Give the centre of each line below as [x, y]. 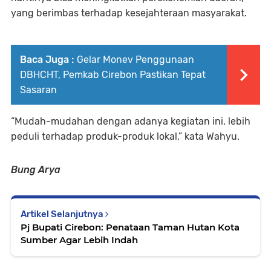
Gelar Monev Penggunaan [135, 60]
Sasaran [38, 90]
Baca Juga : [47, 60]
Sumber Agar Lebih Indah [79, 240]
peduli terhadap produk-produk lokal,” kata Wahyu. [126, 137]
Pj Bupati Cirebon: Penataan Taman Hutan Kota [130, 227]
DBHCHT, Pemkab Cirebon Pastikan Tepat [113, 75]
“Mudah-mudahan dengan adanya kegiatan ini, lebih [131, 122]
